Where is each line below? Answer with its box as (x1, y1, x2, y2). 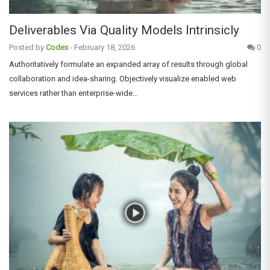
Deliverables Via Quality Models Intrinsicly (9, 23, 239, 38)
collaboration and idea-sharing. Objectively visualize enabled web (9, 74, 236, 84)
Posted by (9, 43, 44, 52)
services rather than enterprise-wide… (9, 89, 138, 98)
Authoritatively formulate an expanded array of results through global (9, 60, 248, 69)
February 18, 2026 (74, 43, 135, 52)
